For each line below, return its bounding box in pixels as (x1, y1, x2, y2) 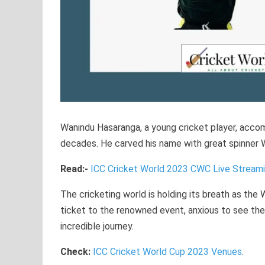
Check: (60, 246, 93, 258)
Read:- (60, 163, 88, 175)
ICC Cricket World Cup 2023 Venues (93, 246, 242, 258)
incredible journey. (60, 221, 134, 232)
